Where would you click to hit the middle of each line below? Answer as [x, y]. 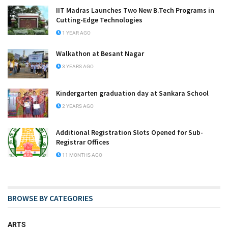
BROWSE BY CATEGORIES [50, 198]
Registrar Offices [83, 142]
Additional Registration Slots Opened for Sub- [130, 132]
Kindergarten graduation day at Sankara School [132, 93]
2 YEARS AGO [77, 106]
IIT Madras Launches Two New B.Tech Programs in [135, 10]
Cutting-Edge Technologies [99, 20]
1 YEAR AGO [76, 33]
